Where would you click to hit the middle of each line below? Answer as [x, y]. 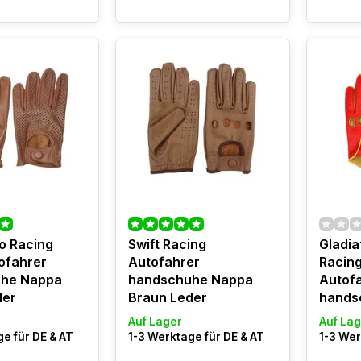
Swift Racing [167, 244]
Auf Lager [155, 322]
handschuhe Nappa [190, 280]
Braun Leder [167, 297]
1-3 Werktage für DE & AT [196, 337]
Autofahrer [164, 262]
